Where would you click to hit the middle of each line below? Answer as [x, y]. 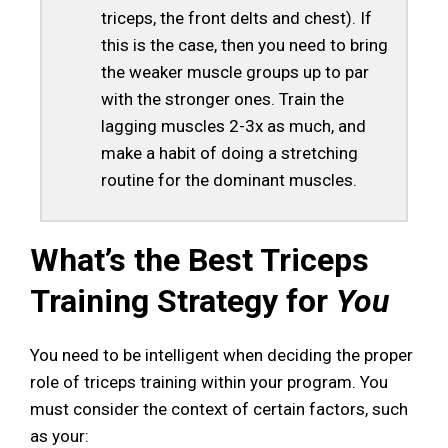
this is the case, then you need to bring [244, 45]
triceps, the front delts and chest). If [236, 18]
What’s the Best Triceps [199, 259]
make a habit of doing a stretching [229, 153]
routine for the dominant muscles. [228, 180]
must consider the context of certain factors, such [219, 408]
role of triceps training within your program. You [209, 381]
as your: [59, 435]
